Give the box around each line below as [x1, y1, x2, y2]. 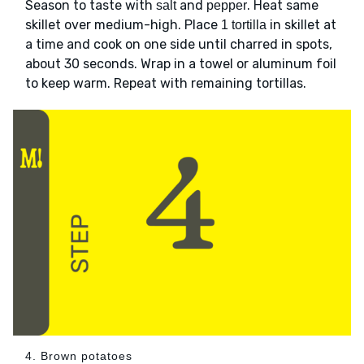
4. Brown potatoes [25, 349, 132, 362]
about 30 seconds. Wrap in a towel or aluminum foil [25, 56, 336, 72]
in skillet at [266, 17, 336, 33]
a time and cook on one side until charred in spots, [25, 37, 332, 53]
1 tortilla [221, 18, 266, 32]
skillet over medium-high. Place [25, 17, 221, 33]
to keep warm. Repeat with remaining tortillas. [25, 76, 306, 92]
